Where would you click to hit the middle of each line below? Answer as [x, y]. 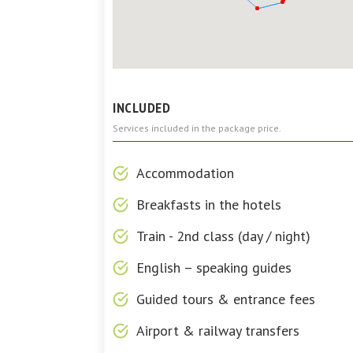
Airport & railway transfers [218, 331]
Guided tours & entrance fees [226, 299]
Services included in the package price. [197, 128]
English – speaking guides [214, 268]
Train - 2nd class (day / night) [223, 236]
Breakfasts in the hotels [209, 204]
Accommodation [185, 173]
